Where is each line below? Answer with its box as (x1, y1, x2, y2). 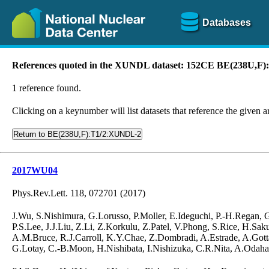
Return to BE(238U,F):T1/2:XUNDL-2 (13, 130, 141, 139)
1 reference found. (12, 83, 81, 93)
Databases (202, 17, 251, 28)
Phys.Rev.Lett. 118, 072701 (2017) (12, 188, 145, 198)
